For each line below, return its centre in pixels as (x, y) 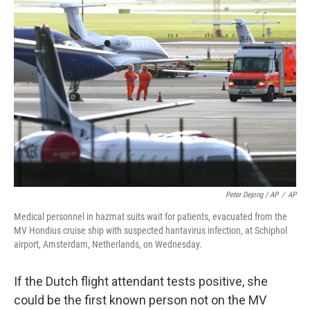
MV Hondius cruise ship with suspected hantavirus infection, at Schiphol (151, 230)
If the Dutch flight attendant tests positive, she (141, 281)
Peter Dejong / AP (252, 195)
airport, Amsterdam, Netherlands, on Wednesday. (108, 244)
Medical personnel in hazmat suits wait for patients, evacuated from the (151, 217)
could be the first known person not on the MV (140, 300)
